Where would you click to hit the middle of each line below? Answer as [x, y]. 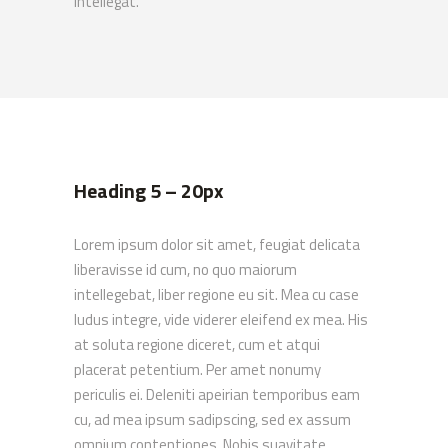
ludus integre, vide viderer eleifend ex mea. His [221, 319]
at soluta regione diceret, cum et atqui [197, 344]
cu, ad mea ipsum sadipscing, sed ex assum [212, 419]
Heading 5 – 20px [148, 190]
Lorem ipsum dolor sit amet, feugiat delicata [217, 244]
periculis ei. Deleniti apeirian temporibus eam [217, 394]
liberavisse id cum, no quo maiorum [185, 269]
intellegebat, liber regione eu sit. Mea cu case [216, 294]
